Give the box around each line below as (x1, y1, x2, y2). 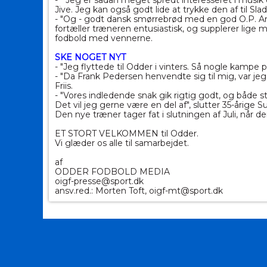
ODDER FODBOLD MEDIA (55, 166, 170, 178)
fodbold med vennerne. (55, 33, 153, 44)
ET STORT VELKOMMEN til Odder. (55, 128, 198, 139)
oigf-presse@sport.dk (55, 176, 144, 187)
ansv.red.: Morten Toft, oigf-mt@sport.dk (55, 185, 223, 197)
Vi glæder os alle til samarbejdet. (55, 138, 189, 149)
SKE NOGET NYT (55, 52, 126, 63)
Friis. (55, 80, 73, 92)
